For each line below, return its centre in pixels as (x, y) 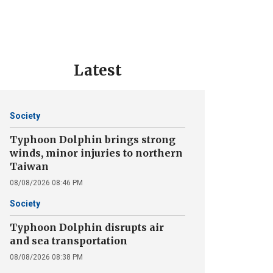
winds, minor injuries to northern (96, 153)
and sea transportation (69, 241)
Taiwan (29, 166)
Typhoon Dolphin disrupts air (87, 227)
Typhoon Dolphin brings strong (93, 140)
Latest (97, 70)
